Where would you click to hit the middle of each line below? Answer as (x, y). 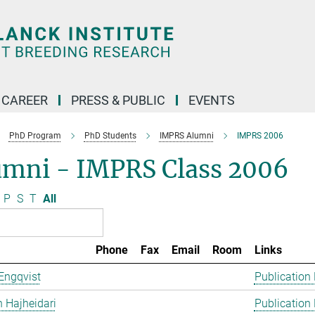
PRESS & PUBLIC (118, 100)
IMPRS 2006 (260, 136)
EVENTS (212, 100)
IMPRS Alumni (186, 136)
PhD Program (35, 136)
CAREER (25, 100)
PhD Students (110, 136)
